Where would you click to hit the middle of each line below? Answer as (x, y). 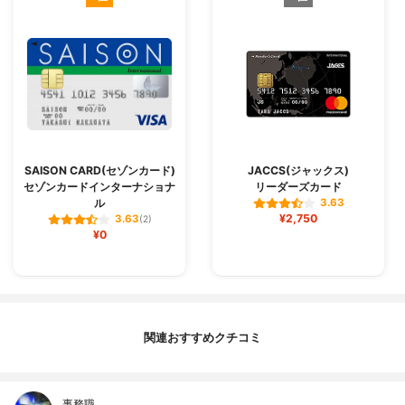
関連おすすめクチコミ (202, 337)
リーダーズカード (298, 187)
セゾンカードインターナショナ (99, 187)
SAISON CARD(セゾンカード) (99, 170)
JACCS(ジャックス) (298, 170)
